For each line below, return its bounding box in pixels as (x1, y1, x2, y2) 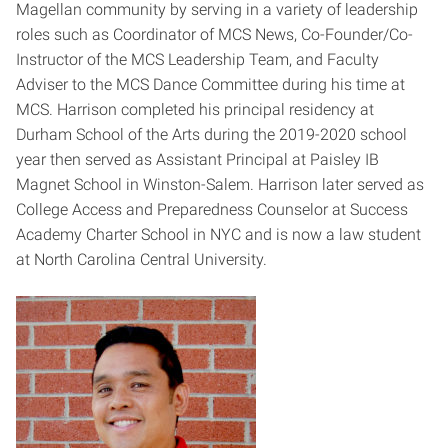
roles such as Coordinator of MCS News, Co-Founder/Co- (16, 25, 413, 45)
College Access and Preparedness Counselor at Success (16, 200, 408, 220)
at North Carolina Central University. (16, 250, 267, 270)
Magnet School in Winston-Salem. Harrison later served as (16, 175, 424, 195)
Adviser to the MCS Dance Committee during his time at (16, 75, 405, 95)
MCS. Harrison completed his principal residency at (16, 100, 374, 120)
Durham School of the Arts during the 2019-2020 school (16, 125, 407, 145)
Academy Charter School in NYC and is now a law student (16, 225, 421, 245)
